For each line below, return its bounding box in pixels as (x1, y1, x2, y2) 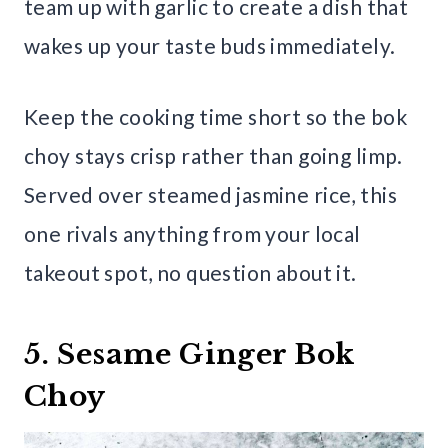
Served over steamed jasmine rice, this (24, 182, 397, 208)
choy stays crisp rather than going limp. (24, 143, 403, 169)
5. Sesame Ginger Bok (24, 337, 355, 373)
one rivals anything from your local (24, 221, 361, 247)
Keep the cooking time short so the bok (24, 104, 407, 130)
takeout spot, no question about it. (24, 260, 357, 286)
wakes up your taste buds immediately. (24, 33, 396, 59)
